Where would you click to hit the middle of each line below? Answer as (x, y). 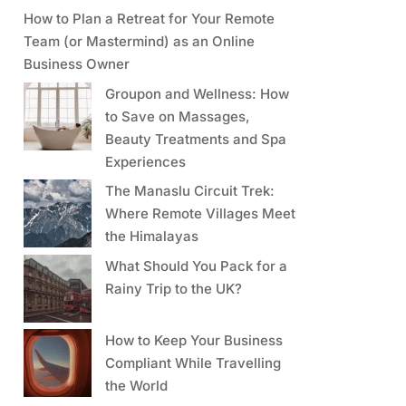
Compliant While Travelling (193, 362)
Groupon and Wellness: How (197, 93)
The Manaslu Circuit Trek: (189, 191)
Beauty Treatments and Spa (195, 139)
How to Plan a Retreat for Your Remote (149, 19)
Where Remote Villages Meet (200, 214)
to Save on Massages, (177, 116)
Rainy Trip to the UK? (173, 288)
